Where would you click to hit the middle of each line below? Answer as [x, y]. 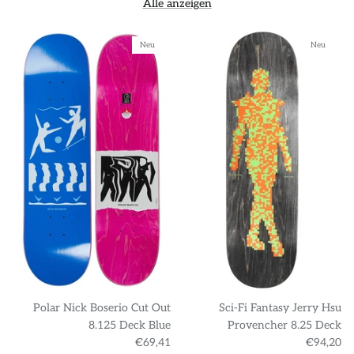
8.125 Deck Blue [130, 325]
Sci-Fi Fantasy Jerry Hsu [280, 307]
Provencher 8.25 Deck [284, 325]
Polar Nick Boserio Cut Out [102, 307]
